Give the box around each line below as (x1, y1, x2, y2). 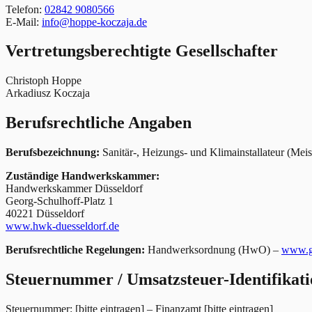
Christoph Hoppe (6, 75, 81, 87)
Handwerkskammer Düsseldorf (6, 182, 143, 195)
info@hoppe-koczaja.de (42, 15, 147, 28)
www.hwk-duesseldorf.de (6, 220, 119, 233)
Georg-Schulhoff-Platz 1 (6, 195, 114, 208)
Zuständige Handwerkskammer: (6, 170, 159, 182)
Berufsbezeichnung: (6, 146, 100, 159)
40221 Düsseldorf (6, 208, 84, 220)
